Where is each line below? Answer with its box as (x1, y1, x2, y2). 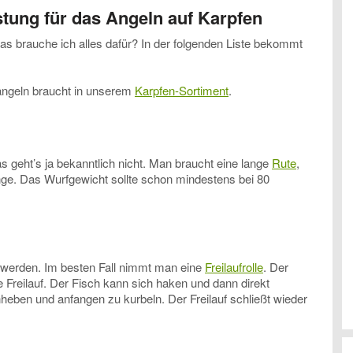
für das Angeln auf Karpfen (39, 5, 262, 31)
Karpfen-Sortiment (135, 82, 229, 99)
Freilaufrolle (205, 258, 263, 276)
